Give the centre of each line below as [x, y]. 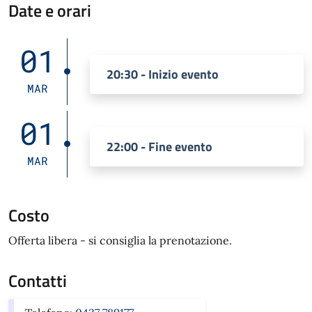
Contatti [38, 280]
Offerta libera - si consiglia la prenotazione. [120, 240]
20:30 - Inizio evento [163, 74]
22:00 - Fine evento [159, 146]
